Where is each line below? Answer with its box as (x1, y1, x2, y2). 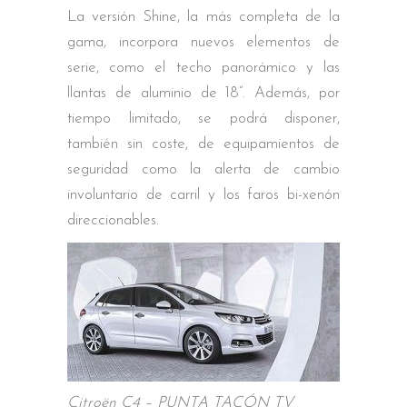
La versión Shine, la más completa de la (67, 8, 340, 25)
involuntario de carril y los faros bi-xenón (67, 186, 340, 203)
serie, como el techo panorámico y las (67, 59, 340, 75)
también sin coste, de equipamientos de (67, 135, 340, 152)
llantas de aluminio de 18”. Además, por (67, 84, 340, 101)
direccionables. (67, 212, 159, 228)
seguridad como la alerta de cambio (67, 161, 340, 177)
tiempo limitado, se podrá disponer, (67, 110, 340, 126)
